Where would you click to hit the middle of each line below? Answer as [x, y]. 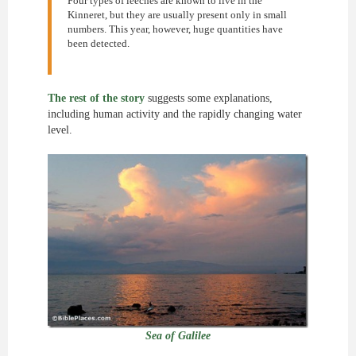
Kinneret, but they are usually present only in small [177, 15]
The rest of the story [96, 98]
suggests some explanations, [209, 98]
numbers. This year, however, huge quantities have [175, 29]
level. [60, 130]
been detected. [99, 43]
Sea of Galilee [178, 336]
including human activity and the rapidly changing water [175, 114]
